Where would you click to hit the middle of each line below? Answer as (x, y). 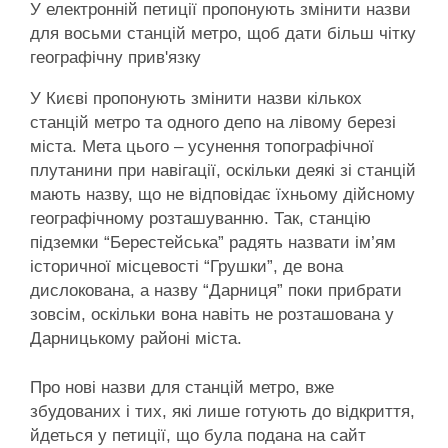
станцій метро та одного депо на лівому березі (213, 122)
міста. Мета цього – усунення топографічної (202, 146)
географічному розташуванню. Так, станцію (200, 218)
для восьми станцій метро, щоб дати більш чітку (223, 33)
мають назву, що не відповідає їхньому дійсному (222, 194)
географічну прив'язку (115, 57)
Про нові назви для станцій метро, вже (182, 388)
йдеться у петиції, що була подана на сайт (198, 436)
